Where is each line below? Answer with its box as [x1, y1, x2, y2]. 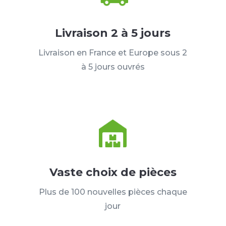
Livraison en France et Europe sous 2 [38, 48, 188, 58]
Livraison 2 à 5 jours [55, 26, 171, 40]
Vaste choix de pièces [49, 165, 177, 180]
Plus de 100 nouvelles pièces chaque [38, 187, 187, 197]
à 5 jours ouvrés [81, 62, 145, 72]
